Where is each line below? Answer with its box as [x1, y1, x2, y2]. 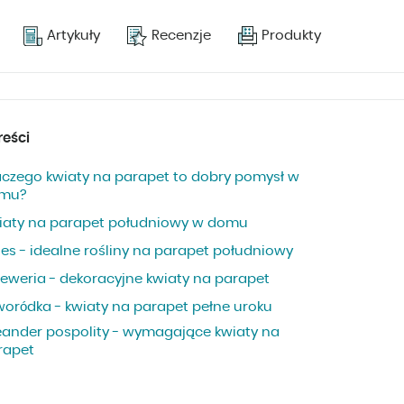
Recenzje [151, 29, 212, 43]
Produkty [262, 29, 321, 43]
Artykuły [47, 29, 101, 43]
